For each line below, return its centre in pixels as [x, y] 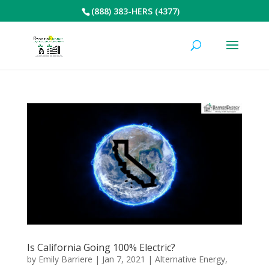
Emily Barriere [65, 259]
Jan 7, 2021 [123, 259]
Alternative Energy [190, 259]
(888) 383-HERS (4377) [135, 11]
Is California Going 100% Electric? [101, 247]
